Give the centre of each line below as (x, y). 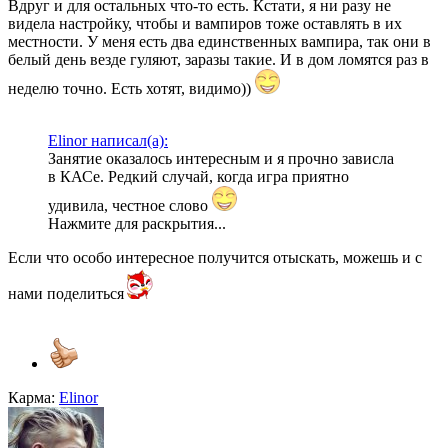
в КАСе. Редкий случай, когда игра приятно (198, 176)
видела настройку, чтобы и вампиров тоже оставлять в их (205, 23)
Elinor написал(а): (108, 140)
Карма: (31, 397)
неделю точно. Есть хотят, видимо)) (131, 88)
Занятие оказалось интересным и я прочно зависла (221, 158)
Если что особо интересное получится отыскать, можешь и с (215, 257)
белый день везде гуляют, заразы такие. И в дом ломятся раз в (218, 59)
